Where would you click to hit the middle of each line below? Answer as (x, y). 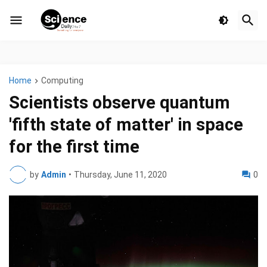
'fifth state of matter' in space (126, 125)
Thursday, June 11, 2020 (120, 175)
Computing (62, 80)
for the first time (74, 147)
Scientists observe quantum (119, 103)
